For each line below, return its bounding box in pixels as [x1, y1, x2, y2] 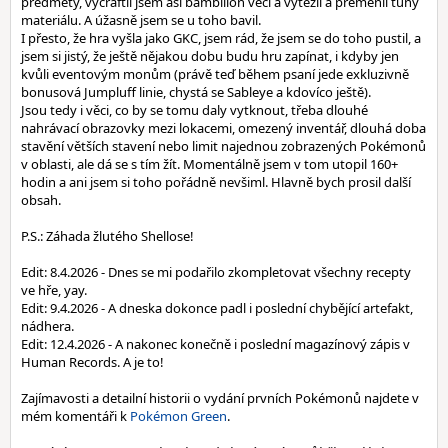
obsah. [21, 191, 67, 209]
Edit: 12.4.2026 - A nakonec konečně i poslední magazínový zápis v [21, 335, 410, 353]
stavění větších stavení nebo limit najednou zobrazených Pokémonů [21, 137, 426, 155]
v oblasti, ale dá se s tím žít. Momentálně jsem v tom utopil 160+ [21, 155, 398, 173]
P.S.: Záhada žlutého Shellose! [21, 227, 194, 245]
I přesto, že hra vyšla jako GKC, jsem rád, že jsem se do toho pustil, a [21, 29, 421, 47]
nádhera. [21, 317, 74, 335]
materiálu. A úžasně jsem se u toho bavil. [21, 11, 261, 29]
